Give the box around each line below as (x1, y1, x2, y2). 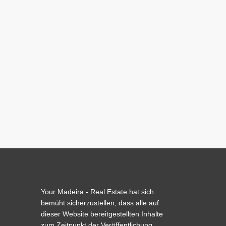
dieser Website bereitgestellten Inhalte (40, 210, 163, 218)
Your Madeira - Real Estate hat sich (40, 188, 154, 196)
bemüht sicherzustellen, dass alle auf (40, 199, 159, 207)
